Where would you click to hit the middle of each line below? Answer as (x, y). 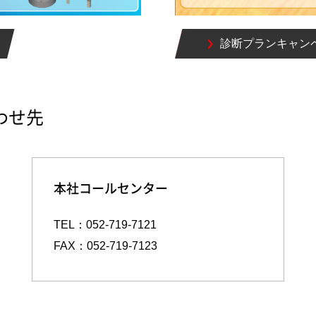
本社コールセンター (110, 188)
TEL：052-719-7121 (105, 224)
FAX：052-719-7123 (105, 245)
